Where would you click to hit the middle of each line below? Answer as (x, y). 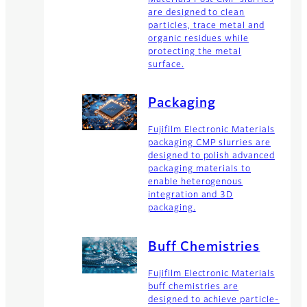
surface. (166, 65)
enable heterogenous (196, 183)
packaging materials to (200, 170)
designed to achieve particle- (214, 300)
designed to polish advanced (211, 157)
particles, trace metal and (206, 26)
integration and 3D (191, 196)
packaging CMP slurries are (209, 144)
